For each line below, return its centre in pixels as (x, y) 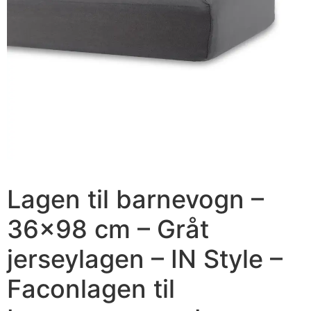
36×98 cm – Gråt (108, 229)
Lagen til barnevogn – (135, 199)
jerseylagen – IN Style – (145, 259)
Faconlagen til (91, 288)
